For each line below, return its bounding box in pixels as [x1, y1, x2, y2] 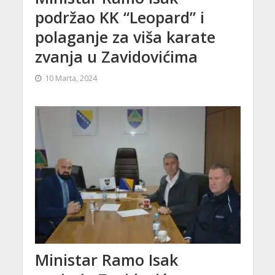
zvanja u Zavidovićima [34, 46, 198, 68]
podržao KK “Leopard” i [34, 7, 204, 28]
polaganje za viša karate [34, 26, 215, 48]
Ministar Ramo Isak [34, 249, 178, 270]
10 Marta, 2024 [44, 73, 97, 84]
